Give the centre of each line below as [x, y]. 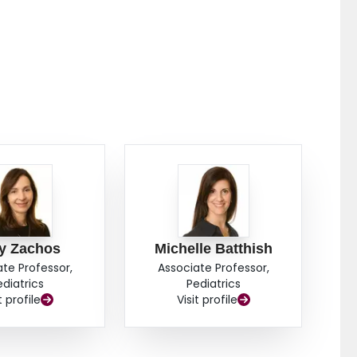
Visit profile [207, 300]
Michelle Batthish [213, 249]
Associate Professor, [213, 268]
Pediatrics [213, 284]
